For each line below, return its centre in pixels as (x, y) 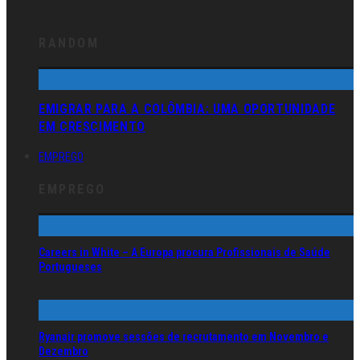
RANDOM (69, 43)
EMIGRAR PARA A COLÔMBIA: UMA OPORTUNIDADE (187, 109)
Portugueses (70, 267)
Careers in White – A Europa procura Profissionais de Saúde (184, 253)
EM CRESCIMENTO (92, 127)
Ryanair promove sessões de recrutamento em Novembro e (184, 337)
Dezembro (63, 352)
